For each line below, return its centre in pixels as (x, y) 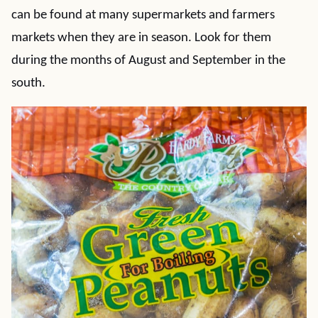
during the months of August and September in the (148, 61)
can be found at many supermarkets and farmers (143, 15)
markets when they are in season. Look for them (141, 38)
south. (28, 83)
